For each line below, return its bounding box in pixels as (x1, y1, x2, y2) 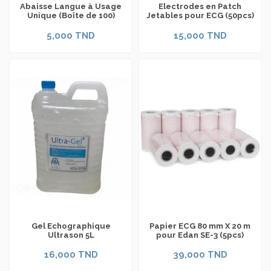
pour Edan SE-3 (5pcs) (156, 230, 244, 240)
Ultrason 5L (47, 230, 94, 240)
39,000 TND (172, 249, 227, 260)
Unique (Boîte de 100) (27, 11, 115, 21)
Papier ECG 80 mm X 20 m (149, 221, 251, 230)
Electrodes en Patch (158, 2, 242, 11)
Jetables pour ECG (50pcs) (146, 11, 254, 21)
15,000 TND (173, 30, 227, 41)
